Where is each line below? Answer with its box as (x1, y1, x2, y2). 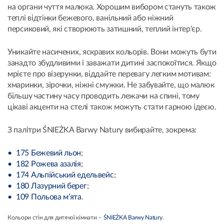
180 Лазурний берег (16, 182, 87, 190)
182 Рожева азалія (16, 160, 81, 168)
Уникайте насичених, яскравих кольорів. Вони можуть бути (7, 48, 216, 56)
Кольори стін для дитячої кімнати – (7, 214, 101, 221)
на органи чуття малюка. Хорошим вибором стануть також (7, 3, 216, 11)
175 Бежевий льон (16, 149, 81, 157)
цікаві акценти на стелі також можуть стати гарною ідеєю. (7, 103, 216, 111)
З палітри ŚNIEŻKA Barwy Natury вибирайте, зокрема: (7, 126, 196, 134)
